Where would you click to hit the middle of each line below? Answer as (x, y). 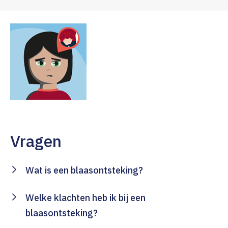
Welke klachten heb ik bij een (85, 198)
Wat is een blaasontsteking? (84, 170)
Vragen (36, 141)
